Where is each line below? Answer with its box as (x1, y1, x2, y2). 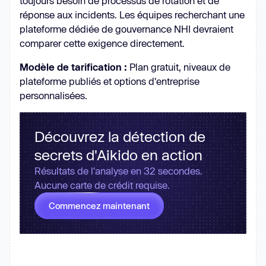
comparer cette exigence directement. (20, 37, 185, 49)
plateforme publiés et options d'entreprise (20, 75, 199, 87)
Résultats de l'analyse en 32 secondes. (34, 164, 202, 176)
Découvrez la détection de (34, 127, 205, 145)
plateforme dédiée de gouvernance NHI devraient (20, 23, 233, 34)
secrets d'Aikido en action (34, 145, 202, 163)
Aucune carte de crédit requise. (34, 179, 170, 191)
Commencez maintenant (49, 200, 150, 211)
